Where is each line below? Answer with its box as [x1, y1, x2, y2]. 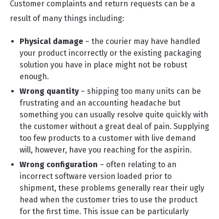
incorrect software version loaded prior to [20, 172, 172, 181]
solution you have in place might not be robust [20, 60, 187, 69]
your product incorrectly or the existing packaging [20, 48, 201, 58]
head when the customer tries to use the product [20, 195, 197, 204]
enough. [20, 72, 49, 81]
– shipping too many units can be [79, 87, 201, 96]
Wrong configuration [20, 160, 98, 169]
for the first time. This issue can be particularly [20, 207, 189, 216]
